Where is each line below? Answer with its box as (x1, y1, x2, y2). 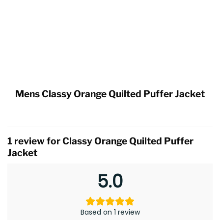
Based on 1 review (80, 207, 140, 217)
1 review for (7, 135, 62, 147)
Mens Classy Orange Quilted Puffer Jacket (15, 87, 205, 100)
